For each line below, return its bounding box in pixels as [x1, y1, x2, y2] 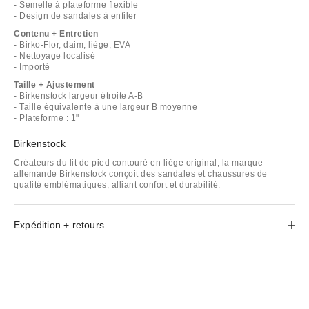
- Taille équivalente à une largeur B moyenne [14, 101, 197, 112]
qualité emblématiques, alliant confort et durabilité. [14, 179, 221, 190]
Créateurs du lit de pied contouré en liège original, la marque [14, 157, 263, 168]
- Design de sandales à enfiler [14, 10, 137, 21]
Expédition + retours [14, 219, 104, 230]
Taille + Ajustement [14, 79, 95, 90]
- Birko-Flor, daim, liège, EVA [14, 39, 130, 50]
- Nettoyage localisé [14, 50, 95, 61]
